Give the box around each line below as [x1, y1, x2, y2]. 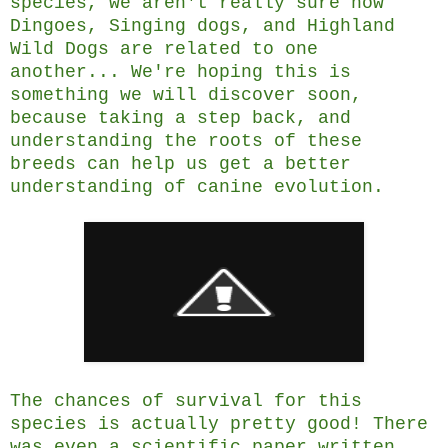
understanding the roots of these [10, 131, 362, 152]
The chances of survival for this [10, 391, 362, 412]
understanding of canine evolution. [10, 177, 384, 198]
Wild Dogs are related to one [10, 39, 318, 60]
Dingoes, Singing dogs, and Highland [10, 16, 395, 37]
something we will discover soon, [10, 85, 362, 106]
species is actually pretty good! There [10, 414, 428, 435]
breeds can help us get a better [10, 154, 351, 175]
